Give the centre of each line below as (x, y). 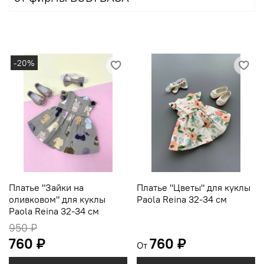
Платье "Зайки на (46, 188)
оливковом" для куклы (57, 199)
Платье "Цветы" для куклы (194, 188)
